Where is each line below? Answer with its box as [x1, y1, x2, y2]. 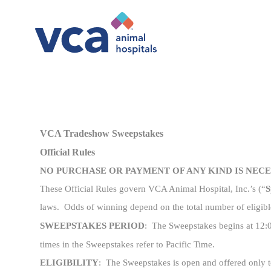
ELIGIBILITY [40, 258, 99, 268]
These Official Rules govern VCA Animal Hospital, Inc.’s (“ [40, 184, 266, 194]
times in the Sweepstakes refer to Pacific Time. [40, 240, 215, 250]
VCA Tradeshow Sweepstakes [40, 128, 163, 139]
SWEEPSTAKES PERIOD [40, 221, 145, 231]
